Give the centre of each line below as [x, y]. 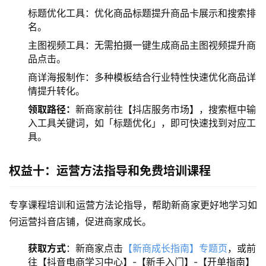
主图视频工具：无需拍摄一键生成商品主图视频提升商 [142, 45]
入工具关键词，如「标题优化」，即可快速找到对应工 [142, 123]
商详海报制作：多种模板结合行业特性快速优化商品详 [142, 77]
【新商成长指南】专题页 [175, 248]
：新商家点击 [94, 248]
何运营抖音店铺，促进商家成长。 [80, 222]
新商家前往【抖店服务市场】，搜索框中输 [166, 110]
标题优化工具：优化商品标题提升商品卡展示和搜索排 [142, 13]
